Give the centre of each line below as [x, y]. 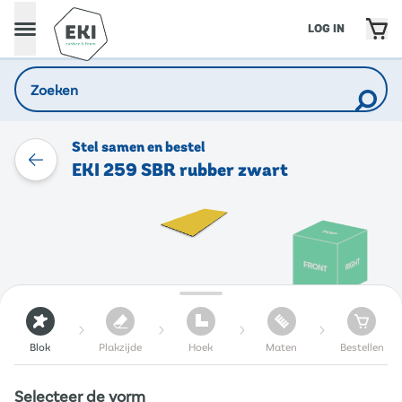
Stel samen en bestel [139, 147]
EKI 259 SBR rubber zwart [180, 170]
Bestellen [362, 346]
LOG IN [326, 28]
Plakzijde [121, 346]
